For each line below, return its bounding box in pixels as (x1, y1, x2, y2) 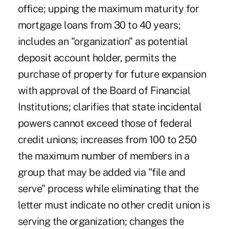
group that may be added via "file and (17, 166, 186, 178)
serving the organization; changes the (17, 215, 184, 227)
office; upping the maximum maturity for (17, 2, 199, 15)
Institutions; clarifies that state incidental (17, 100, 202, 113)
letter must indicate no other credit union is (17, 198, 210, 211)
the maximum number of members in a (17, 149, 190, 162)
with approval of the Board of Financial (17, 84, 191, 97)
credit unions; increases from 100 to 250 (17, 133, 197, 146)
